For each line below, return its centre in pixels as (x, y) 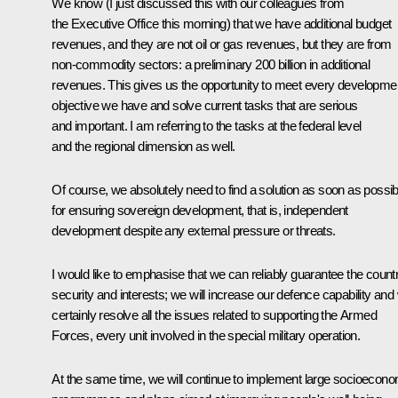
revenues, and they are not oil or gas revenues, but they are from (222, 44)
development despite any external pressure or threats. (194, 230)
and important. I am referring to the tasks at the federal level (207, 125)
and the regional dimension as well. (143, 146)
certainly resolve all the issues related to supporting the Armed (214, 314)
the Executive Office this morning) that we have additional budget (222, 23)
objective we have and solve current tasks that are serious (205, 105)
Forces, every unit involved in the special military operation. (206, 335)
